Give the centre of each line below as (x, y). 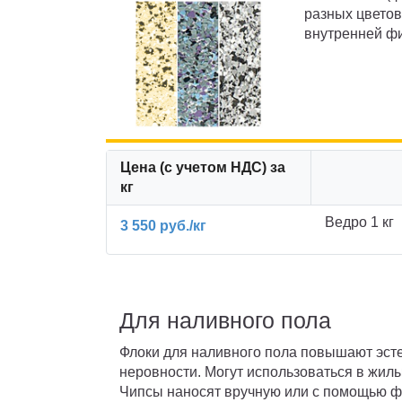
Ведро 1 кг (360, 222)
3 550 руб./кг (163, 226)
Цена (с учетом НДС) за (203, 167)
